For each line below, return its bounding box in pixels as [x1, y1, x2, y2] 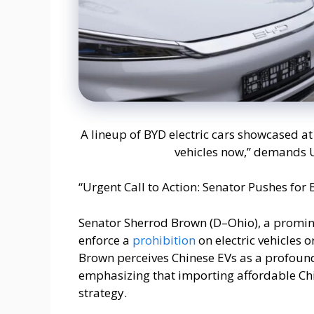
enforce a [78, 231, 132, 248]
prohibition [132, 231, 196, 248]
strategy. [78, 284, 127, 301]
